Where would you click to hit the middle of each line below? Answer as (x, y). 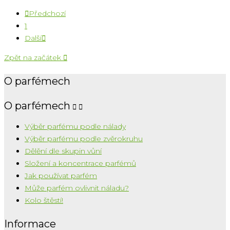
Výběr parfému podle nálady (75, 127)
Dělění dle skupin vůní (63, 151)
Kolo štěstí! (44, 200)
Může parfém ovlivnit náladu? (77, 188)
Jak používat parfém (61, 176)
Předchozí (47, 14)
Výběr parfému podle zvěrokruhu (84, 139)
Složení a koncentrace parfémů (80, 164)
